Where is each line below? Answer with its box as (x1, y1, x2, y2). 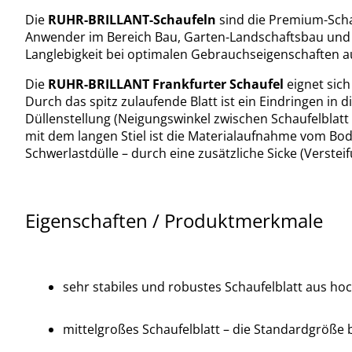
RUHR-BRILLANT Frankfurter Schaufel (48, 75, 287, 93)
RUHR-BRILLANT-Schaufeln (48, 10, 219, 28)
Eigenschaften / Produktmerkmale (25, 207, 323, 233)
